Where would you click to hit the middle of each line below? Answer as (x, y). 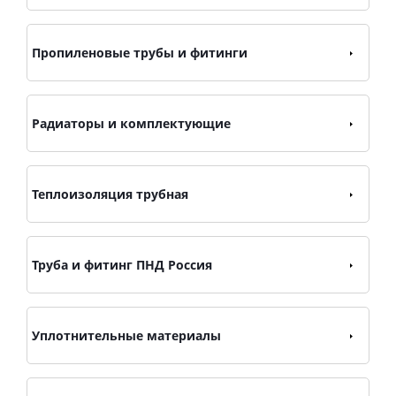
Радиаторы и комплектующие (131, 123)
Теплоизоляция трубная (110, 194)
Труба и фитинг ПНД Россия (122, 265)
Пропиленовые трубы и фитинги (140, 53)
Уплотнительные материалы (126, 335)
